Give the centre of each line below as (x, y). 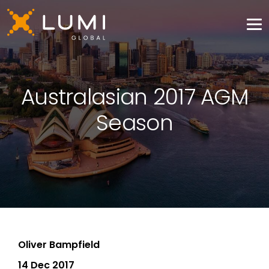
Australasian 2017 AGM (134, 97)
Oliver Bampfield (59, 245)
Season (134, 123)
